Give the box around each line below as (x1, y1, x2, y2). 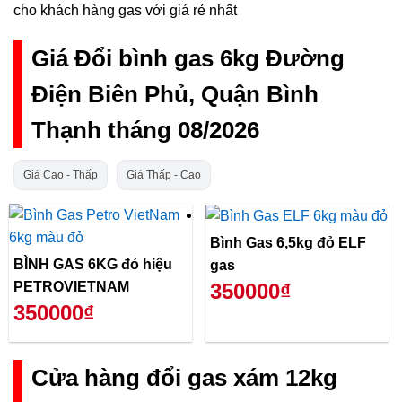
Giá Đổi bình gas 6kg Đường (31, 46, 345, 72)
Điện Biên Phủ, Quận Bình (31, 82, 319, 108)
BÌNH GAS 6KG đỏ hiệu (13, 257, 172, 273)
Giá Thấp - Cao (127, 168, 201, 181)
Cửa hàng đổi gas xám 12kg (31, 364, 337, 390)
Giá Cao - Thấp (23, 168, 98, 181)
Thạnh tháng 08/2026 (31, 118, 259, 144)
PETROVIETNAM (13, 279, 129, 295)
